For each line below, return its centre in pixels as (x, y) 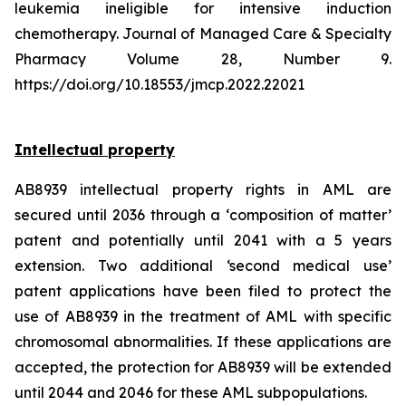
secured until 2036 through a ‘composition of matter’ (203, 215)
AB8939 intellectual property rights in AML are (203, 189)
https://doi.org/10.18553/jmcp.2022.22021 (159, 84)
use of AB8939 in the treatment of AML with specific (203, 316)
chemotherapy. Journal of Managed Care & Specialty (203, 34)
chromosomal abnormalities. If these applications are (203, 342)
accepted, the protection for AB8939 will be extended (203, 367)
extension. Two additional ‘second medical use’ (203, 266)
